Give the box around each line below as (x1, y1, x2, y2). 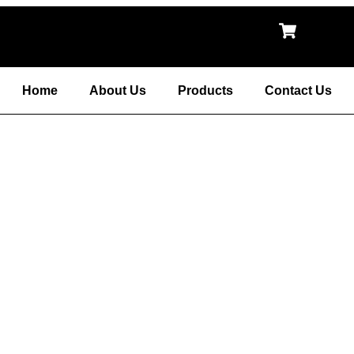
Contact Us (265, 84, 332, 97)
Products (178, 84, 233, 97)
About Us (89, 84, 146, 97)
